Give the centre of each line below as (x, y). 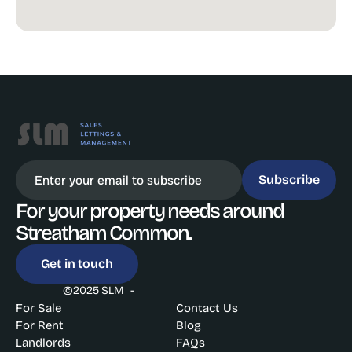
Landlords (43, 343)
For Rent (40, 325)
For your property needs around (150, 211)
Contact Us (207, 308)
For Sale (38, 308)
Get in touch (77, 264)
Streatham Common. (105, 233)
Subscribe (289, 180)
